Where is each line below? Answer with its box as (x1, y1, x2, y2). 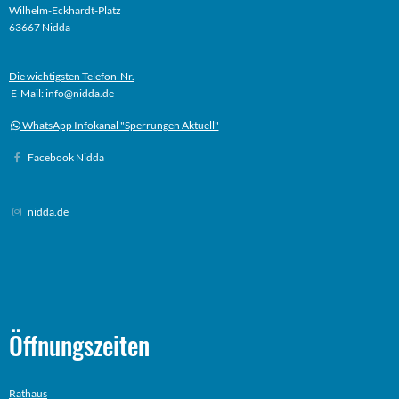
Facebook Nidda (28, 151, 104, 165)
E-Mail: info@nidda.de (9, 86, 114, 101)
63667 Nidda (9, 20, 70, 35)
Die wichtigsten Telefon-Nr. (9, 69, 134, 84)
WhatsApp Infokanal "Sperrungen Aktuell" (20, 118, 219, 133)
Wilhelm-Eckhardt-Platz (9, 4, 121, 18)
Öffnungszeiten (9, 327, 150, 364)
